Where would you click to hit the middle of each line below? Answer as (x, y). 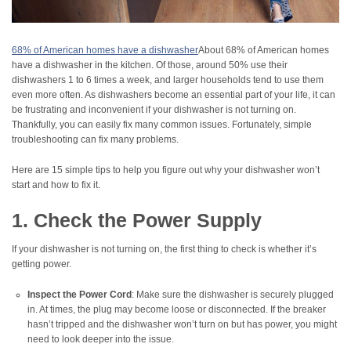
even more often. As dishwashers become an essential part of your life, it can (174, 95)
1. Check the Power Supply (137, 221)
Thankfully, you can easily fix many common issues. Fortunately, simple (162, 125)
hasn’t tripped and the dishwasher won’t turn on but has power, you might (182, 325)
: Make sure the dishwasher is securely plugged (233, 295)
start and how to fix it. (56, 185)
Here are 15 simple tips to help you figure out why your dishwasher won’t (166, 170)
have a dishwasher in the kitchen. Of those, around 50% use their (150, 65)
